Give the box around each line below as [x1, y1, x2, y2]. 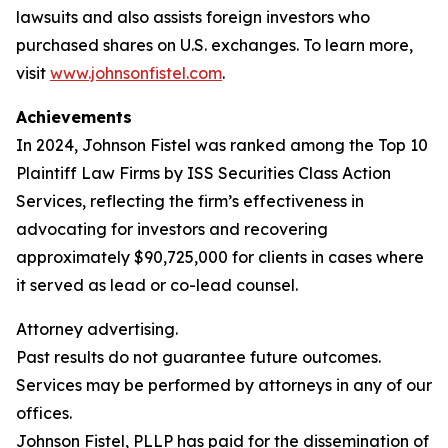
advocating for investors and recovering [16, 219, 328, 239]
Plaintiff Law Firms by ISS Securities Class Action [16, 163, 391, 183]
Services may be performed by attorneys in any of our [16, 375, 432, 395]
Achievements [16, 107, 132, 127]
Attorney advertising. [16, 319, 178, 339]
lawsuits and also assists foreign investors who [16, 7, 370, 27]
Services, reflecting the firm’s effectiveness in [16, 191, 364, 211]
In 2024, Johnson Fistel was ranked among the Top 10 [16, 135, 428, 155]
